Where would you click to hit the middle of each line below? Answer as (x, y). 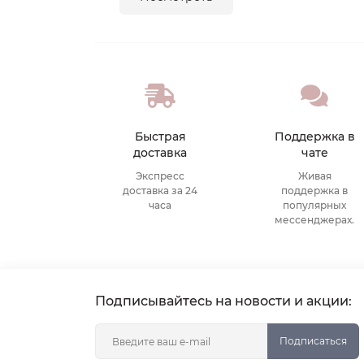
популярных (314, 205)
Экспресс (160, 176)
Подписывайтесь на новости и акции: (223, 301)
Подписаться (313, 341)
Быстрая (160, 136)
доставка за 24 (160, 191)
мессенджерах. (314, 220)
